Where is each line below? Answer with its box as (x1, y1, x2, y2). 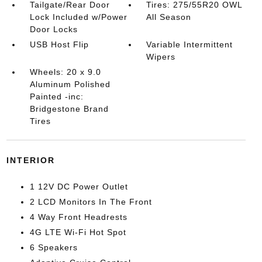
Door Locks (29, 25, 78, 34)
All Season (146, 12, 192, 22)
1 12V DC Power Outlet (29, 182, 128, 191)
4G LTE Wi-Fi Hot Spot (29, 227, 126, 237)
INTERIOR (6, 156, 55, 165)
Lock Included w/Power (29, 12, 127, 22)
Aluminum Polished (29, 80, 111, 89)
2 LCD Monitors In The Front (29, 197, 152, 206)
